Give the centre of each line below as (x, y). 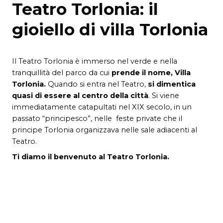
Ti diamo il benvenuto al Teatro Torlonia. (91, 157)
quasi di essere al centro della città (80, 95)
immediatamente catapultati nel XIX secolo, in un (102, 107)
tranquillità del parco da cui (62, 72)
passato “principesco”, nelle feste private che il (97, 118)
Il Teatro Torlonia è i (48, 61)
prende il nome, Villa (151, 72)
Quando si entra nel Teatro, (96, 84)
